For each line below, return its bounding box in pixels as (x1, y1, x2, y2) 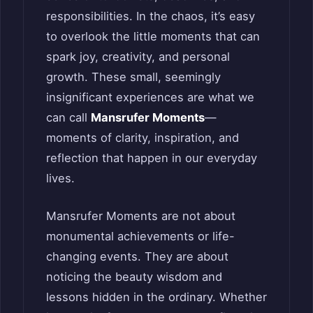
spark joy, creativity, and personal (46, 49, 230, 64)
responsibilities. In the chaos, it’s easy (46, 8, 255, 23)
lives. (46, 170, 75, 185)
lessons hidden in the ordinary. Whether (46, 289, 267, 304)
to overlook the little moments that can (46, 29, 260, 43)
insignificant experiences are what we (46, 89, 254, 104)
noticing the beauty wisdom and (46, 269, 222, 284)
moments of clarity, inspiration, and (46, 130, 239, 145)
